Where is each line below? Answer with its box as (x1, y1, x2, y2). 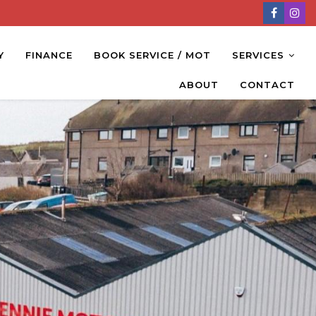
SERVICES (232, 49, 284, 61)
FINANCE (25, 49, 73, 61)
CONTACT (240, 79, 295, 90)
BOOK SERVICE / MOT (94, 49, 211, 61)
